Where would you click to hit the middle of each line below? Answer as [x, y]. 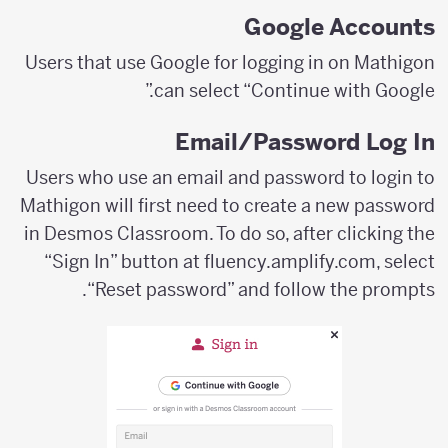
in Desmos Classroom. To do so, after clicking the [240, 233]
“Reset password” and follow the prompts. [272, 289]
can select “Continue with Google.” [305, 91]
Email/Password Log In [316, 141]
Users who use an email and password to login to [241, 177]
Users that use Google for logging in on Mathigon [241, 63]
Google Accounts [350, 27]
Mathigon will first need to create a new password [238, 205]
